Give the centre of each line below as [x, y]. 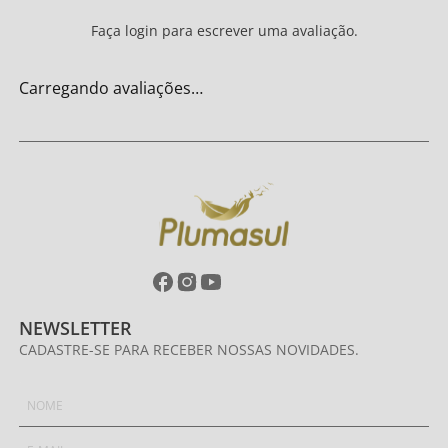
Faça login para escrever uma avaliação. [224, 30]
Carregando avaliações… [111, 88]
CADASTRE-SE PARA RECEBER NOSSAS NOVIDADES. [189, 349]
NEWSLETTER [76, 327]
